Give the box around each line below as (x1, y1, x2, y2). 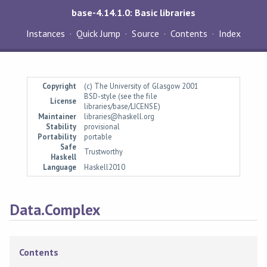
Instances (26, 27, 66, 39)
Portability (38, 132, 77, 141)
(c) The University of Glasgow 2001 (84, 81, 198, 91)
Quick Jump (76, 27, 121, 39)
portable (84, 132, 113, 141)
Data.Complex (9, 200, 100, 220)
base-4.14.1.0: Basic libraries (71, 7, 196, 18)
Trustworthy (84, 147, 123, 156)
